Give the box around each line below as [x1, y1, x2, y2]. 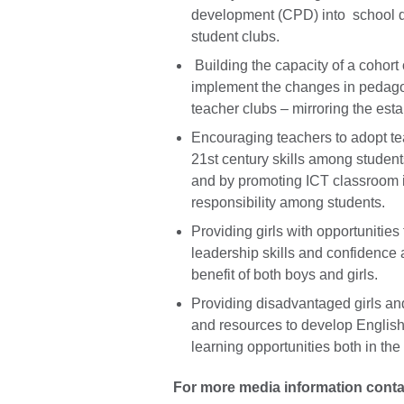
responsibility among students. [191, 194, 385, 210]
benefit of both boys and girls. [191, 266, 378, 282]
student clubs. [191, 28, 280, 44]
